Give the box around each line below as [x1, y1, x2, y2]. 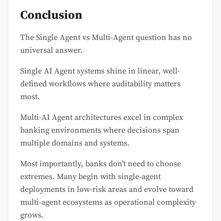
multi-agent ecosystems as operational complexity [20, 197, 196, 207]
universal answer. [20, 45, 83, 55]
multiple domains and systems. [20, 138, 130, 148]
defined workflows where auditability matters [20, 78, 181, 89]
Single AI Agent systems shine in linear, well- [20, 66, 180, 76]
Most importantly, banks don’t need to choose [20, 158, 181, 169]
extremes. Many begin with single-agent [20, 171, 161, 182]
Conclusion [20, 7, 82, 23]
